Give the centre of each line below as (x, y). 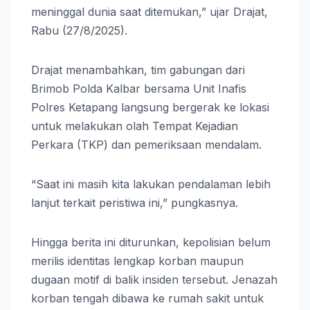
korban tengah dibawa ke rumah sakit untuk (147, 298)
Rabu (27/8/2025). (79, 30)
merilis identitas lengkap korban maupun (137, 261)
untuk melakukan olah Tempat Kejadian (135, 126)
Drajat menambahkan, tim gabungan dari (138, 70)
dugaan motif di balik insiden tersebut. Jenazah (154, 279)
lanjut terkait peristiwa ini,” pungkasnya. (135, 202)
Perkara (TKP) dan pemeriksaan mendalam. (146, 144)
